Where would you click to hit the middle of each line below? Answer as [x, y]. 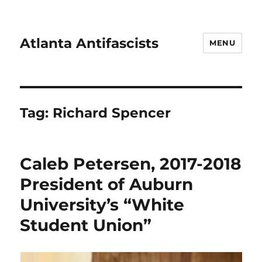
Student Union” [86, 225]
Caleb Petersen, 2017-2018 [131, 164]
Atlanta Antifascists [89, 43]
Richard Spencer [112, 113]
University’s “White [102, 205]
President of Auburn [107, 184]
